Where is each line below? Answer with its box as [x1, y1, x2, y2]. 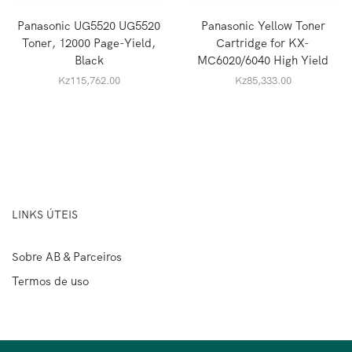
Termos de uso [12, 273, 89, 289]
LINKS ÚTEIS [12, 207, 78, 222]
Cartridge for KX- [216, 35, 310, 50]
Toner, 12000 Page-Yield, [22, 35, 156, 50]
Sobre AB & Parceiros [12, 249, 122, 265]
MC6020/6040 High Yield [197, 52, 329, 68]
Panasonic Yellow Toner [200, 17, 325, 33]
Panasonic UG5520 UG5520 [17, 17, 161, 33]
